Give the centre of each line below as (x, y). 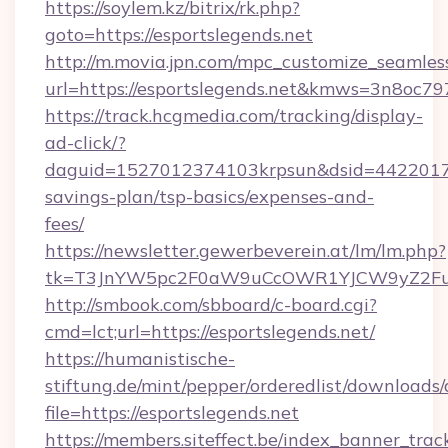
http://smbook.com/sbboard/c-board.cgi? (211, 304)
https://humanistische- (140, 358)
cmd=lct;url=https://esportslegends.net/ (210, 331)
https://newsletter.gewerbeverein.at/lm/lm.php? (245, 250)
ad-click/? (85, 142)
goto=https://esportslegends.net (179, 34)
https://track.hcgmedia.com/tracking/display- (234, 115)
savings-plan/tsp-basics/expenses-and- (209, 196)
